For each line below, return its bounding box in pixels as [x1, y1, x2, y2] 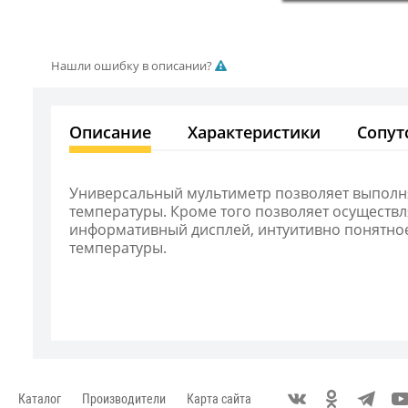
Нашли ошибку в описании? [51, 57, 215, 74]
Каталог [18, 392, 61, 406]
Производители [82, 392, 166, 406]
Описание [69, 121, 151, 143]
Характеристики [188, 121, 321, 143]
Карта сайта [187, 392, 251, 406]
